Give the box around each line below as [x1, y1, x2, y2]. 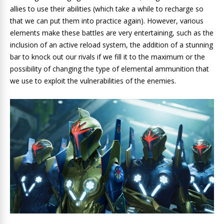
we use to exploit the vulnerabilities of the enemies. [10, 75, 176, 85]
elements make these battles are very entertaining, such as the [10, 27, 213, 37]
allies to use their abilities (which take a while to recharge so [10, 3, 203, 13]
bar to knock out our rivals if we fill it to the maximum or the [10, 51, 205, 61]
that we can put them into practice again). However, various [10, 15, 203, 25]
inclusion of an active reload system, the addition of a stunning [10, 39, 213, 49]
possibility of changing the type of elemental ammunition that [10, 63, 209, 73]
